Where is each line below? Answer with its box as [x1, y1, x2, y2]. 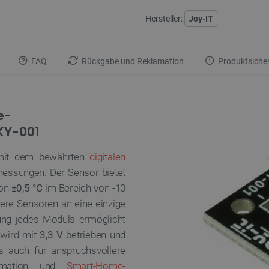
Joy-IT [189, 14, 213, 23]
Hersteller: [144, 14, 184, 23]
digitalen [89, 151, 126, 163]
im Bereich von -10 [42, 182, 125, 194]
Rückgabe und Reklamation [80, 56, 184, 67]
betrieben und [62, 229, 125, 241]
